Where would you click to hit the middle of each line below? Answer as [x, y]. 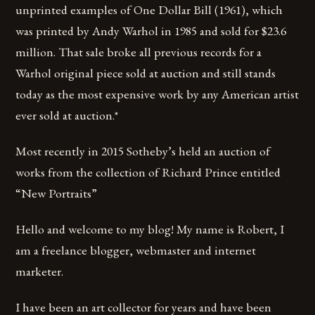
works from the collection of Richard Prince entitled [148, 172]
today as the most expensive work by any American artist [157, 94]
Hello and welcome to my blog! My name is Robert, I [150, 229]
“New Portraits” [57, 193]
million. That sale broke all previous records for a [139, 51]
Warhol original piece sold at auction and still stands [146, 72]
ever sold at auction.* [67, 115]
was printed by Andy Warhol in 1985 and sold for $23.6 [151, 30]
